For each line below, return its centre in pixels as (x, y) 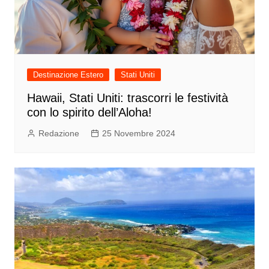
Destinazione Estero (68, 75)
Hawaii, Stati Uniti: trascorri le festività (127, 98)
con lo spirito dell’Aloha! (89, 113)
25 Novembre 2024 (138, 134)
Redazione (59, 134)
